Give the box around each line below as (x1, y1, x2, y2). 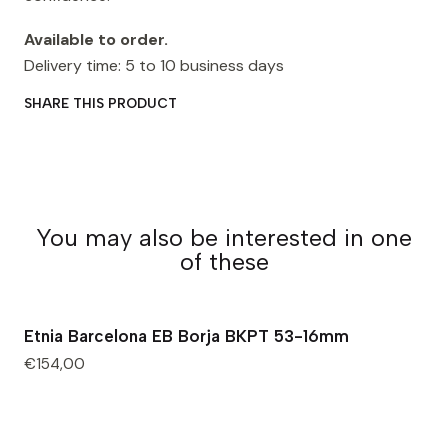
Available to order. (24, 29, 168, 50)
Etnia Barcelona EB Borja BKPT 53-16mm (24, 326, 349, 346)
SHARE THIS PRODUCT (24, 95, 177, 111)
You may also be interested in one (36, 223, 412, 252)
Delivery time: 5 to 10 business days (24, 55, 284, 76)
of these (179, 247, 269, 276)
